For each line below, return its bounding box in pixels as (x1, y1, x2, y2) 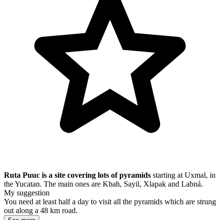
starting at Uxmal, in (151, 171, 216, 180)
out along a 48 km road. (4, 206, 78, 215)
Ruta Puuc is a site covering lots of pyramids (4, 171, 151, 180)
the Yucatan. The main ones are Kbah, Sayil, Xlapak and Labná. (4, 180, 203, 189)
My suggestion (4, 189, 50, 197)
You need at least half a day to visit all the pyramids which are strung (4, 197, 216, 206)
